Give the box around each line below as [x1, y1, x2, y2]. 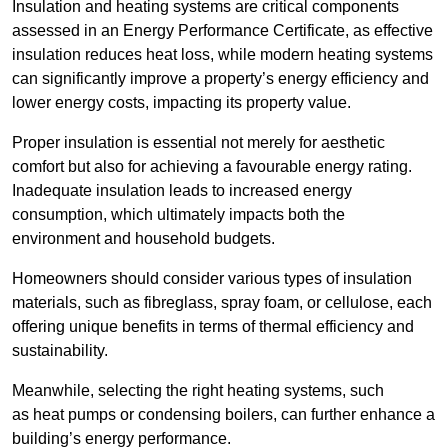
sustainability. [12, 342, 108, 360]
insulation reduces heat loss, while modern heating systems [12, 46, 433, 64]
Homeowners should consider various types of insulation [12, 270, 412, 288]
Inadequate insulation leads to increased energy [12, 182, 352, 200]
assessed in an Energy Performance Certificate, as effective [12, 22, 433, 40]
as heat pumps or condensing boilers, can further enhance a [12, 406, 435, 424]
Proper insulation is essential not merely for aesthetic [12, 134, 385, 152]
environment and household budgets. [12, 230, 275, 248]
